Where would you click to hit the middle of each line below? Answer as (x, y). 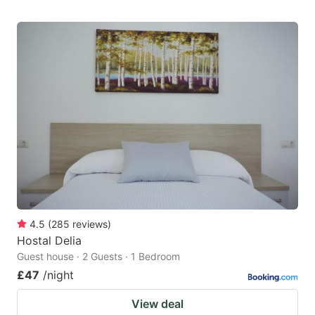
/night (58, 275)
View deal (157, 303)
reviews (90, 224)
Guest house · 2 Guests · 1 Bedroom (98, 256)
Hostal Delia (49, 240)
